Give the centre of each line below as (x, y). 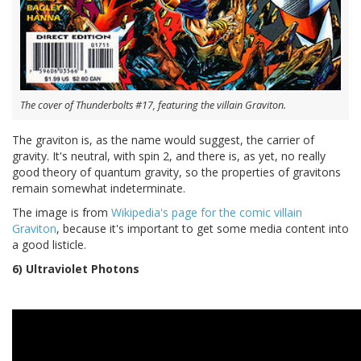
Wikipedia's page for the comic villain (207, 212)
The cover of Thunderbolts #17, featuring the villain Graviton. (153, 105)
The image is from (62, 212)
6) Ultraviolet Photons (76, 268)
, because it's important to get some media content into (203, 228)
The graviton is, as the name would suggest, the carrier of (163, 139)
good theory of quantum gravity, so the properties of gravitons (176, 172)
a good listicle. (49, 244)
